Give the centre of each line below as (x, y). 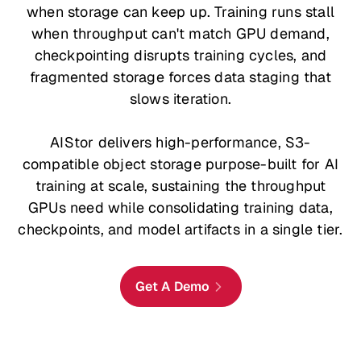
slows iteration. (180, 99)
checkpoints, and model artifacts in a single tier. (180, 229)
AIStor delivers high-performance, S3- (180, 142)
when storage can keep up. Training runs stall (180, 12)
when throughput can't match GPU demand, (180, 33)
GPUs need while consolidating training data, (180, 207)
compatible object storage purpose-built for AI (180, 164)
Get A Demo (172, 286)
